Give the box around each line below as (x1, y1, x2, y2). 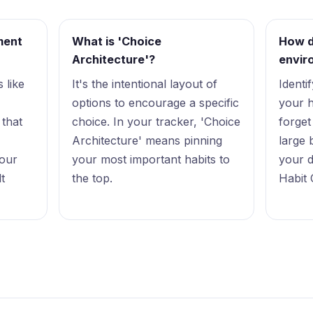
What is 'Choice (72, 34, 162, 49)
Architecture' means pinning (72, 133, 223, 147)
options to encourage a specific (72, 95, 240, 110)
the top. (72, 170, 113, 185)
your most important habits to (72, 152, 231, 166)
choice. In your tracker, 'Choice (72, 114, 241, 129)
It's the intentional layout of (72, 76, 218, 91)
